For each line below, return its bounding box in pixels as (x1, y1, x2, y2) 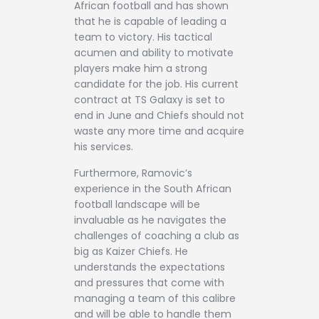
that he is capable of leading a (74, 14, 226, 28)
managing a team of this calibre (74, 291, 236, 306)
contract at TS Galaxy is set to (74, 92, 225, 107)
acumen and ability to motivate (74, 45, 234, 60)
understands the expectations (74, 260, 225, 275)
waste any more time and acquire (74, 123, 244, 138)
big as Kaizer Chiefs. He (74, 244, 188, 259)
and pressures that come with (74, 276, 224, 291)
